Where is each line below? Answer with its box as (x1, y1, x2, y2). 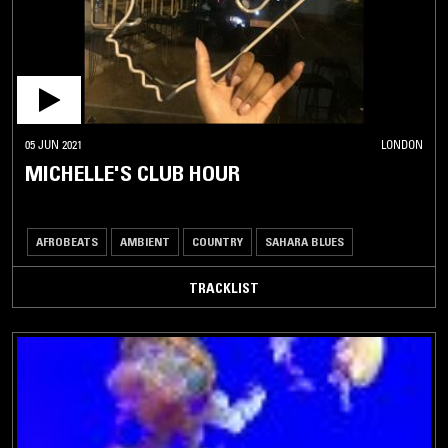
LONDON (381, 136, 423, 152)
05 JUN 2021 (25, 136, 82, 152)
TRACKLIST (189, 278, 259, 297)
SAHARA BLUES (265, 233, 344, 249)
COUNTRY (192, 233, 243, 249)
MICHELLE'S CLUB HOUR (25, 159, 240, 187)
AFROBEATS (36, 233, 98, 249)
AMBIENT (120, 233, 170, 249)
